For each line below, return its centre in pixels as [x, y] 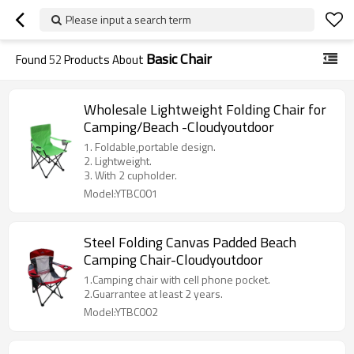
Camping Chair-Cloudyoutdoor [173, 260]
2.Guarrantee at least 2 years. [153, 294]
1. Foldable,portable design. [150, 147]
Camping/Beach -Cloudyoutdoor [179, 127]
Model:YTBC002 [121, 312]
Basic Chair [179, 59]
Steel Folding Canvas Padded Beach [190, 242]
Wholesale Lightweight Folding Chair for [205, 109]
